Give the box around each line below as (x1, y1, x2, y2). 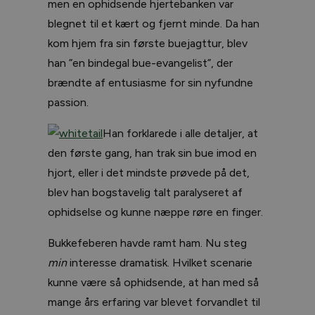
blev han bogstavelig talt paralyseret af (48, 185, 243, 199)
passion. (48, 95, 89, 109)
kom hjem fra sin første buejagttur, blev (48, 36, 247, 50)
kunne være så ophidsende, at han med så (48, 275, 259, 289)
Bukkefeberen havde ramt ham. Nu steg (48, 236, 247, 250)
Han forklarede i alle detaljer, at (103, 126, 258, 140)
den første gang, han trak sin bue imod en (48, 146, 257, 160)
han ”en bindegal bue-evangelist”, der (48, 56, 233, 70)
